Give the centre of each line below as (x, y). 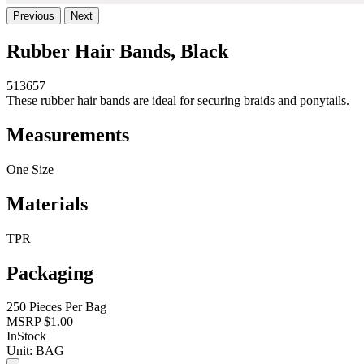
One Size (30, 169)
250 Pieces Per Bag (56, 307)
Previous (34, 16)
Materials (47, 204)
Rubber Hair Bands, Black (117, 52)
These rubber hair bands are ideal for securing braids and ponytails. (178, 100)
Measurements (68, 134)
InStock (26, 336)
